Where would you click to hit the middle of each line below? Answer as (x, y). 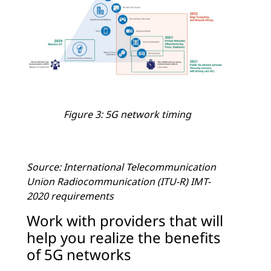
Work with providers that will (125, 221)
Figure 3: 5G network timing (127, 115)
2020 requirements (70, 196)
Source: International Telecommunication (121, 167)
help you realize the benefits (124, 238)
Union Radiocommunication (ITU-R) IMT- (119, 182)
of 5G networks (79, 255)
